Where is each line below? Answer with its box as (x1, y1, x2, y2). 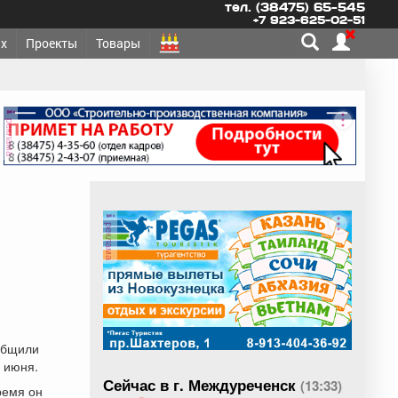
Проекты (26, 35, 77, 52)
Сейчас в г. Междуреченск (103, 373, 300, 395)
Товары (96, 35, 140, 52)
